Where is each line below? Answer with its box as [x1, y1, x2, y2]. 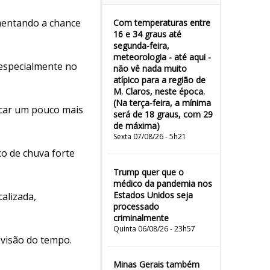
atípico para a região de [113, 74, 206, 86]
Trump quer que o [113, 166, 184, 178]
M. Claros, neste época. [113, 86, 205, 97]
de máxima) [113, 120, 160, 131]
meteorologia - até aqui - [113, 51, 211, 63]
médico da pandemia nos [113, 178, 212, 189]
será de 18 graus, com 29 [113, 108, 213, 120]
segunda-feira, [113, 40, 169, 51]
